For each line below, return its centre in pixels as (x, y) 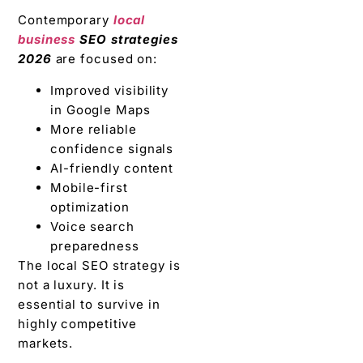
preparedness (95, 246)
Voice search (92, 226)
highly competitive (78, 323)
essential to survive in (89, 304)
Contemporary (66, 20)
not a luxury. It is (72, 284)
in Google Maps (100, 109)
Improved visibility (110, 90)
